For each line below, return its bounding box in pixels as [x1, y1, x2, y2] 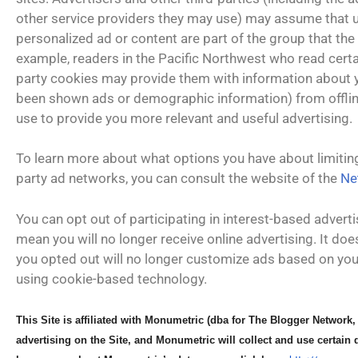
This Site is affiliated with [16, 314, 145, 326]
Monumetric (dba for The [145, 314, 270, 326]
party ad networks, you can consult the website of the [16, 170, 340, 186]
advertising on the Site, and [16, 334, 156, 346]
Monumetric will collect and [156, 334, 296, 346]
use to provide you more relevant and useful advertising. [16, 109, 352, 126]
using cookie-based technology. [16, 270, 207, 287]
